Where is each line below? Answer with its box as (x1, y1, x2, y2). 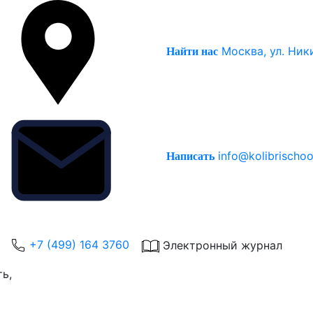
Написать (166, 150, 214, 163)
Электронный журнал (163, 238, 282, 252)
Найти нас (166, 45, 218, 58)
